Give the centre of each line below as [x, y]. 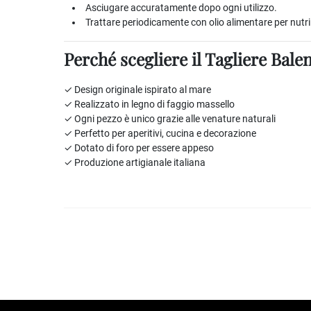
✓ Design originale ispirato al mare [137, 90]
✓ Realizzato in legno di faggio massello [149, 104]
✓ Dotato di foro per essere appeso [139, 148]
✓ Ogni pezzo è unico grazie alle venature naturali [170, 119]
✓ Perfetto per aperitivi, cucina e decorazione [160, 133]
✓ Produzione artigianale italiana [135, 162]
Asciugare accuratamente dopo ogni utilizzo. [181, 8]
